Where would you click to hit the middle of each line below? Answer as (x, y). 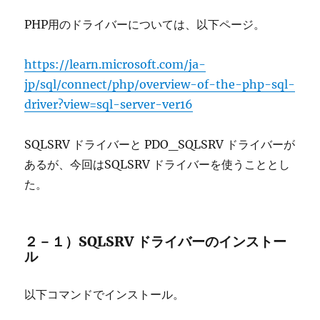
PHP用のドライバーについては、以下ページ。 (145, 24)
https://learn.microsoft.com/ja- (115, 64)
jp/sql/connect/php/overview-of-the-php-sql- (160, 84)
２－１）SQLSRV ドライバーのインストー (156, 241)
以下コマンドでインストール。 (105, 294)
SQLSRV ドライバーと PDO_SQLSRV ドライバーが (160, 144)
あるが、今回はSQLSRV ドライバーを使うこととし (157, 164)
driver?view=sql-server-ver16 (109, 104)
